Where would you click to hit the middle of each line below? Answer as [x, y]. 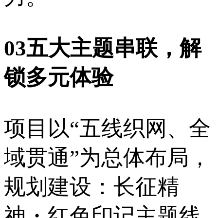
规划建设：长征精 [91, 187]
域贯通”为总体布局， [107, 157]
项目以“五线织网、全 [107, 128]
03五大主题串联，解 [103, 48]
